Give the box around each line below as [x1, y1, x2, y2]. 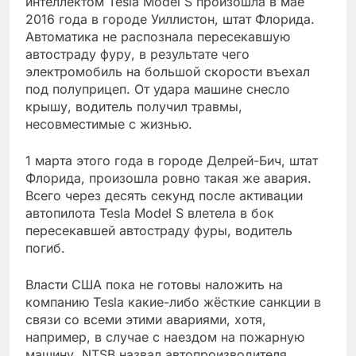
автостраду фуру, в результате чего [25, 46, 250, 63]
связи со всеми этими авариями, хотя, [25, 311, 266, 328]
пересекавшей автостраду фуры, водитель [25, 222, 292, 239]
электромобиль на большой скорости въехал [25, 64, 310, 80]
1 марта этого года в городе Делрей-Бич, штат [25, 153, 318, 169]
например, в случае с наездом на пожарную [25, 329, 304, 346]
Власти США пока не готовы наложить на [25, 277, 283, 293]
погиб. [25, 240, 65, 257]
